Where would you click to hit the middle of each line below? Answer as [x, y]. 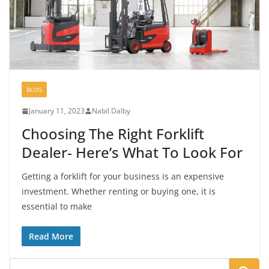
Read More [51, 237]
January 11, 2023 [57, 111]
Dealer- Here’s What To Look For [132, 153]
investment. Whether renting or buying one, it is [119, 192]
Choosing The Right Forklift [113, 134]
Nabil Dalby [111, 111]
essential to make [57, 207]
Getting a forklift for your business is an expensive [123, 177]
